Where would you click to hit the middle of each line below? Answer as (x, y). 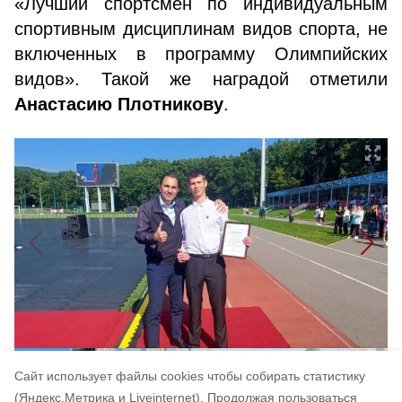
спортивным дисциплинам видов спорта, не (201, 29)
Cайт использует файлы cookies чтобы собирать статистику (190, 376)
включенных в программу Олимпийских (201, 54)
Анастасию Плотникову (119, 104)
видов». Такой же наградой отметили (201, 79)
